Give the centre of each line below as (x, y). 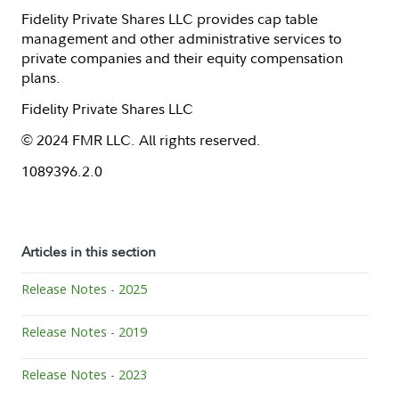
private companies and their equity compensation (182, 57)
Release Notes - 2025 (84, 289)
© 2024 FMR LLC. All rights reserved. (141, 139)
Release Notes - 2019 (84, 331)
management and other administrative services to (182, 38)
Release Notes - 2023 (84, 375)
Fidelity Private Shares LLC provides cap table (170, 18)
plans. (41, 77)
